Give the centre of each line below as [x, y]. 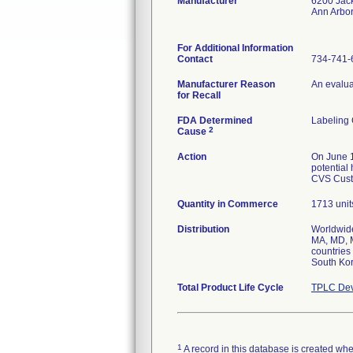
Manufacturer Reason [226, 84]
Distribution [203, 229]
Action [192, 157]
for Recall [199, 95]
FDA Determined [215, 121]
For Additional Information [235, 48]
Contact [195, 59]
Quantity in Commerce [228, 204]
